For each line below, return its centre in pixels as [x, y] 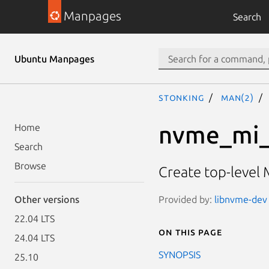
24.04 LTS [35, 238]
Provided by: [186, 199]
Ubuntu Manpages [54, 59]
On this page [190, 231]
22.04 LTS [35, 219]
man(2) [237, 97]
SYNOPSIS [180, 254]
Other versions [47, 199]
